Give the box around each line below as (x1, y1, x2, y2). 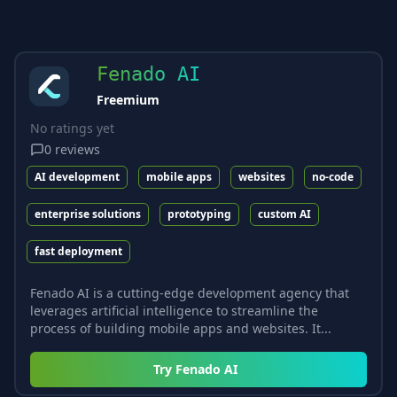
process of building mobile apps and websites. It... (30, 319, 331, 337)
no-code (312, 168, 354, 184)
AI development (35, 168, 120, 184)
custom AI (258, 206, 311, 222)
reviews (55, 140, 100, 158)
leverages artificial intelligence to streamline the (30, 301, 318, 319)
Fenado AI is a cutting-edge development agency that (30, 284, 349, 301)
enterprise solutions (35, 206, 141, 222)
